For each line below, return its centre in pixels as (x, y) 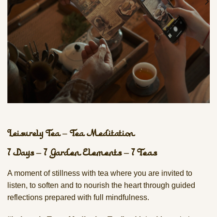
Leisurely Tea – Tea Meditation (71, 134)
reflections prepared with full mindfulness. (78, 198)
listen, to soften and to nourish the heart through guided (101, 186)
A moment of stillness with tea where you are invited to (100, 173)
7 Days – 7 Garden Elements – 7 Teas (82, 153)
